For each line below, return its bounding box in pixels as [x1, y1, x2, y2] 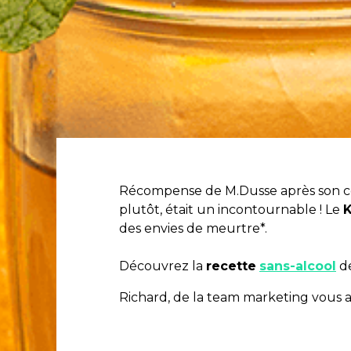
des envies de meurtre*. [119, 220, 267, 236]
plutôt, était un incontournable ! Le [119, 201, 343, 217]
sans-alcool [259, 258, 336, 273]
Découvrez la [119, 258, 206, 273]
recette [206, 258, 256, 273]
